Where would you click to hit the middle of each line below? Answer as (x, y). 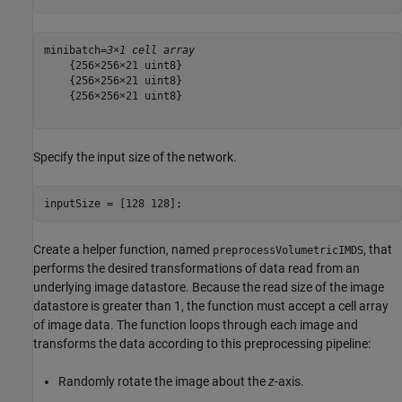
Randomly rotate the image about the (163, 382)
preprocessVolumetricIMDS (288, 251)
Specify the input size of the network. (135, 157)
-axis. (289, 382)
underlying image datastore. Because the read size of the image (209, 288)
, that (378, 250)
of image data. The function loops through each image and (196, 325)
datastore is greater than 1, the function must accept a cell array (211, 306)
